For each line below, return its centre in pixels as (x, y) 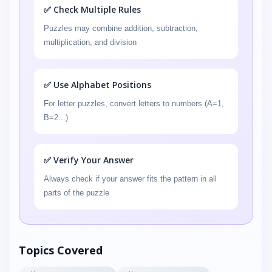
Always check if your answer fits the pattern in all (130, 179)
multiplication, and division (90, 42)
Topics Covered (61, 250)
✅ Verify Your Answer (89, 160)
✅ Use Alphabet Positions (97, 85)
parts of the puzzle (76, 193)
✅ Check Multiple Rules (92, 9)
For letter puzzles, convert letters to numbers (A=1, (134, 104)
